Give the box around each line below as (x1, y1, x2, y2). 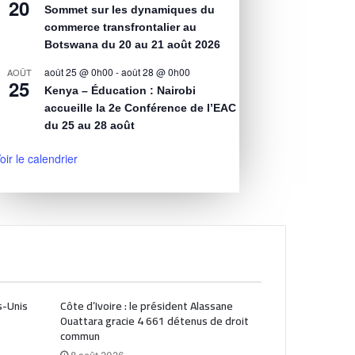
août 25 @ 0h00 (44, 65, 114, 79)
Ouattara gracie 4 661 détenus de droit (59, 311, 249, 332)
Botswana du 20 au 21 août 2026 (44, 38, 221, 52)
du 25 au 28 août (44, 119, 136, 132)
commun (59, 326, 100, 347)
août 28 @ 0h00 (121, 65, 191, 79)
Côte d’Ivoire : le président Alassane (59, 296, 233, 317)
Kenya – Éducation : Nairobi (44, 84, 197, 97)
